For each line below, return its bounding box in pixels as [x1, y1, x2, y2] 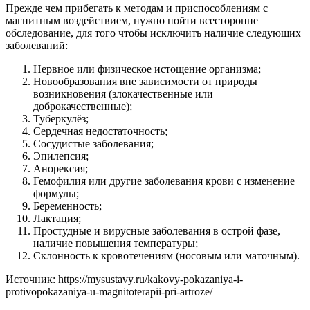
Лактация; [33, 212, 81, 224]
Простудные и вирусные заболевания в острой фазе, [33, 224, 280, 237]
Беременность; [33, 199, 102, 212]
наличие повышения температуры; [33, 237, 198, 249]
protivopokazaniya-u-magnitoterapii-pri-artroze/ [6, 285, 212, 298]
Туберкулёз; [33, 112, 89, 125]
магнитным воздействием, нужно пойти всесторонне [6, 14, 258, 26]
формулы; [33, 187, 79, 199]
